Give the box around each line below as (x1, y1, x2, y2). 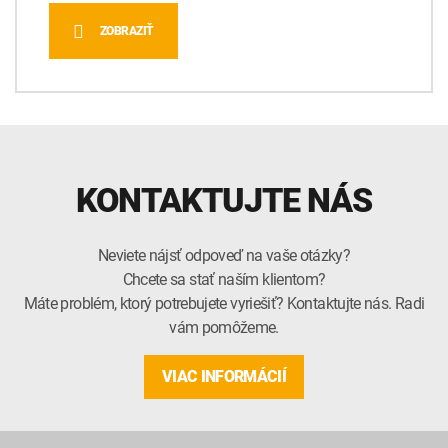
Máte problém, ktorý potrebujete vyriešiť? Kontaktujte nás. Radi (23, 292, 425, 315)
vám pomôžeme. (169, 316, 279, 339)
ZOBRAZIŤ (99, 24, 154, 39)
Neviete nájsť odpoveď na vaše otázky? (97, 244, 351, 267)
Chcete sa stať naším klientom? (122, 268, 326, 291)
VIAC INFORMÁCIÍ (161, 367, 287, 387)
